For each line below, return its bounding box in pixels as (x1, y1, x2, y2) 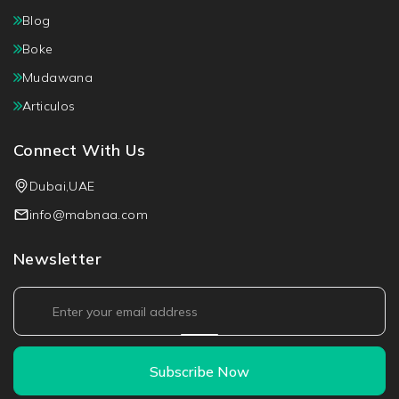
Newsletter (13, 248, 102, 269)
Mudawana (22, 69, 94, 85)
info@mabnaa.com (29, 207, 148, 223)
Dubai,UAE (29, 178, 95, 194)
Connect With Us (13, 140, 145, 160)
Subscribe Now (150, 362, 249, 380)
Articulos (22, 98, 76, 114)
